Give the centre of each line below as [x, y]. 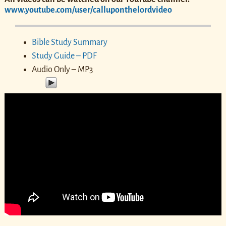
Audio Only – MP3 [62, 70]
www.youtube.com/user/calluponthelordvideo [88, 10]
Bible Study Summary [69, 43]
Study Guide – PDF [64, 56]
